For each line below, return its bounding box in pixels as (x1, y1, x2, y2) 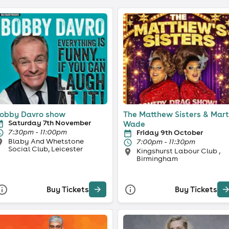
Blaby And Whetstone (8, 136, 84, 146)
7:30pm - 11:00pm (8, 127, 67, 136)
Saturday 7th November (8, 118, 91, 127)
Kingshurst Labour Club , (136, 146, 220, 155)
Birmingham (136, 153, 178, 163)
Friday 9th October (136, 127, 203, 137)
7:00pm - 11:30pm (136, 136, 195, 146)
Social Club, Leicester (31, 144, 83, 153)
